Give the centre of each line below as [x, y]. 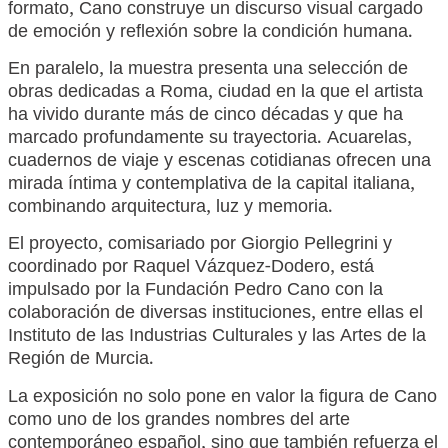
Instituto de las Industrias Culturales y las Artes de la [217, 338]
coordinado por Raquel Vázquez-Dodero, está [191, 269]
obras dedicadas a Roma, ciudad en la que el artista [215, 93]
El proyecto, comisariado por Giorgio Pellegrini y [200, 246]
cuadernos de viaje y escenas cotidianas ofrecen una [219, 162]
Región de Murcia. [81, 361]
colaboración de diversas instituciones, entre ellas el [215, 315]
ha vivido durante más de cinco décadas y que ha [205, 116]
